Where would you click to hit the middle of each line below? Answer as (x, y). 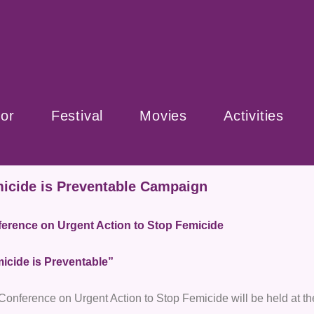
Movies (164, 116)
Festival (77, 116)
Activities (254, 116)
